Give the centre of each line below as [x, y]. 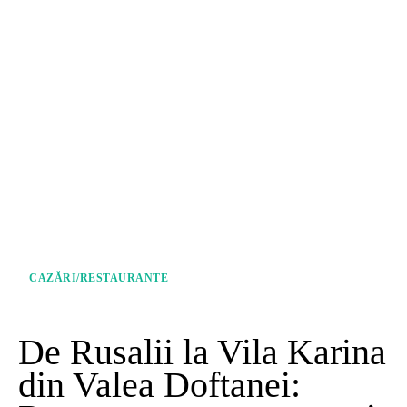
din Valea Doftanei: [159, 384]
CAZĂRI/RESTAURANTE [99, 278]
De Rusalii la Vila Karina [202, 352]
